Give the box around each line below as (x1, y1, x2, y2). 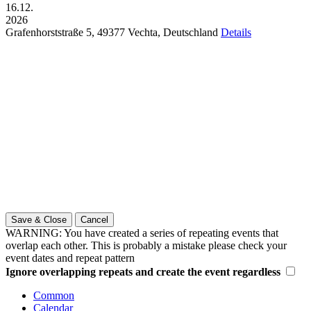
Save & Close (11, 215, 67, 226)
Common (33, 289, 74, 302)
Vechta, (128, 26, 163, 39)
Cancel (81, 215, 108, 226)
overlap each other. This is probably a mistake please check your (6, 239, 287, 252)
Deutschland (163, 26, 218, 39)
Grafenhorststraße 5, (6, 26, 97, 39)
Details (221, 26, 251, 39)
